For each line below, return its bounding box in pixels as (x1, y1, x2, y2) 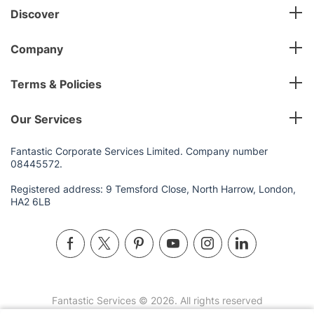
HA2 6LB (11, 195, 50, 207)
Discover (11, 6, 60, 21)
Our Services (11, 111, 82, 126)
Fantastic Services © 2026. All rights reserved (51, 294, 263, 306)
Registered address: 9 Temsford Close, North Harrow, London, (11, 182, 296, 195)
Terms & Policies (11, 76, 102, 91)
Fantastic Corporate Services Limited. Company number (11, 144, 268, 157)
